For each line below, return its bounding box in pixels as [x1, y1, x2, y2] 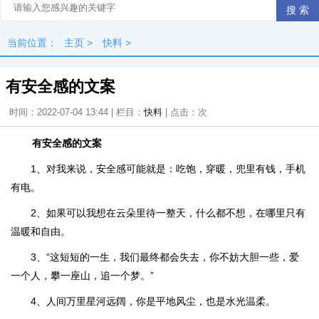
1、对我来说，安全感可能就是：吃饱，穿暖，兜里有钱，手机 [31, 163, 305, 174]
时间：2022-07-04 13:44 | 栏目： [9, 107, 144, 117]
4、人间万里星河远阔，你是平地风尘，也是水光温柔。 [31, 296, 276, 307]
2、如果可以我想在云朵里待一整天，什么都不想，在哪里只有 [31, 207, 305, 219]
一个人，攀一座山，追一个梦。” [11, 270, 154, 281]
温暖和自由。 [11, 226, 70, 237]
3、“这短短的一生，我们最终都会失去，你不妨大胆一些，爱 [31, 251, 299, 263]
